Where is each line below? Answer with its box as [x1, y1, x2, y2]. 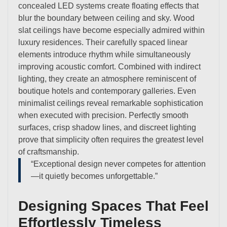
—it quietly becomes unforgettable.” [31, 171, 158, 180]
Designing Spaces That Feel [18, 198, 209, 214]
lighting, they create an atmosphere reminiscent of [18, 74, 196, 83]
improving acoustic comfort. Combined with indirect [18, 62, 201, 71]
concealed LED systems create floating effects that [18, 1, 199, 10]
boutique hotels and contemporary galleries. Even [18, 86, 196, 95]
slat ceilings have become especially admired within [18, 25, 205, 34]
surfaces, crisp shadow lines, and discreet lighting [18, 123, 196, 132]
